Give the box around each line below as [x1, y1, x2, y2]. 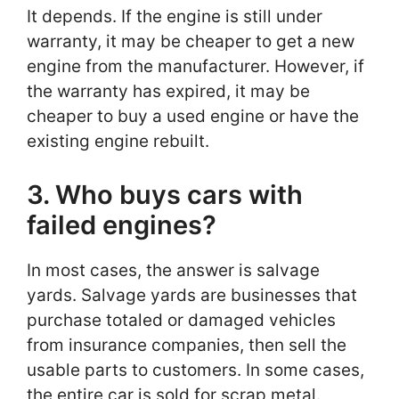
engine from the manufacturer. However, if [27, 56, 364, 77]
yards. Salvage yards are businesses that [27, 284, 357, 305]
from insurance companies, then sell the [27, 334, 346, 355]
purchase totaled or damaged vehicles [27, 309, 336, 330]
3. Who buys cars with [27, 178, 303, 210]
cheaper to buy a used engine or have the [27, 106, 359, 127]
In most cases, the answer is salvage [27, 259, 320, 281]
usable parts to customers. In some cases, [27, 359, 364, 380]
